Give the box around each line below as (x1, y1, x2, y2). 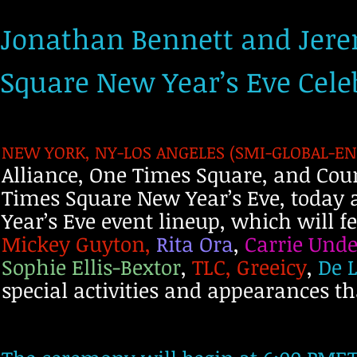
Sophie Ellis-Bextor (2, 253, 181, 281)
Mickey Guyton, (2, 229, 151, 258)
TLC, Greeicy (186, 253, 307, 281)
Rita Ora (156, 229, 233, 258)
